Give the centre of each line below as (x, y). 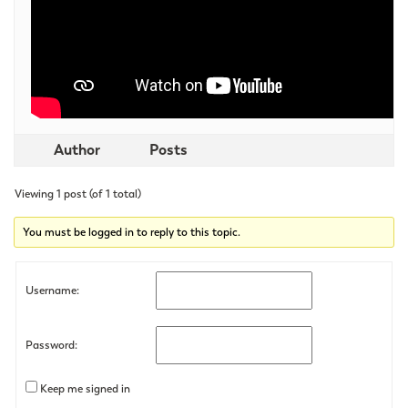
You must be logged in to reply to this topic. (132, 232)
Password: (51, 345)
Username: (52, 290)
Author (76, 149)
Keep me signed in (85, 388)
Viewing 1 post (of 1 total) (78, 194)
